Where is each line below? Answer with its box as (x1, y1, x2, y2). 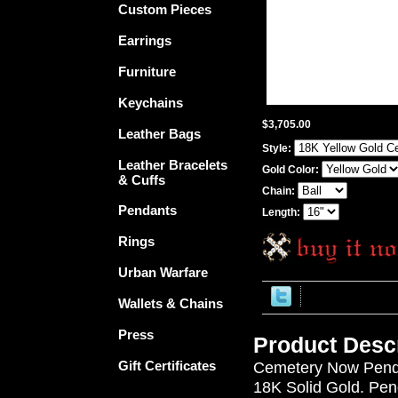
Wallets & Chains (118, 296, 223, 311)
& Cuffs (118, 172, 165, 187)
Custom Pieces (118, 2, 211, 17)
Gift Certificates (118, 358, 216, 373)
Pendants (118, 203, 177, 218)
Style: (262, 142, 294, 155)
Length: (262, 206, 303, 219)
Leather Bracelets (118, 157, 227, 172)
